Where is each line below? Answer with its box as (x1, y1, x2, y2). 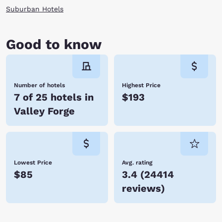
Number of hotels (14, 82, 65, 89)
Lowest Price (14, 159, 52, 166)
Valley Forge (14, 105, 75, 117)
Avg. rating (122, 159, 153, 166)
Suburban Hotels (6, 5, 63, 13)
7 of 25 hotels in (14, 91, 94, 103)
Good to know (6, 36, 102, 53)
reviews (122, 182, 161, 194)
